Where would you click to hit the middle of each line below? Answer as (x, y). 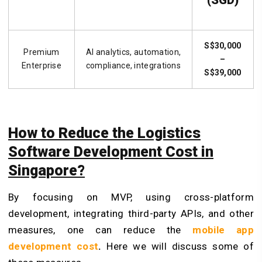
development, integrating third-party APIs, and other (131, 213)
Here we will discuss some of (177, 246)
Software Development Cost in (111, 151)
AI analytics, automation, (133, 52)
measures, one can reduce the (95, 230)
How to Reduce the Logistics (104, 133)
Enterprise (42, 66)
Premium (42, 52)
